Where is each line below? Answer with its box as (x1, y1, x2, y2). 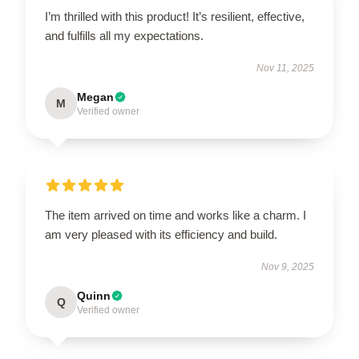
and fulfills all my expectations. (45, 29, 204, 42)
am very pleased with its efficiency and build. (45, 228, 277, 241)
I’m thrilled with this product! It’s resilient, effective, (45, 10, 305, 23)
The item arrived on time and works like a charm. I (45, 208, 306, 222)
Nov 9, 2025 (261, 261, 314, 272)
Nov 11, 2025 (256, 63, 314, 74)
